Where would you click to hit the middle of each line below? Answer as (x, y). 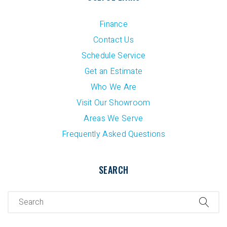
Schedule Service (113, 56)
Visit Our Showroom (113, 103)
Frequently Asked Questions (113, 135)
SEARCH (113, 170)
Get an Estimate (113, 72)
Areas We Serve (113, 119)
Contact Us (113, 40)
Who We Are (113, 87)
